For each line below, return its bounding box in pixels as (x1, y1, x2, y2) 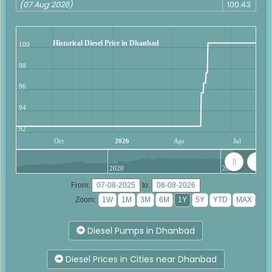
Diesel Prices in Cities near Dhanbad (63, 253, 217, 265)
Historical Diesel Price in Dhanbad (52, 39, 159, 48)
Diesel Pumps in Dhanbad (85, 224, 195, 237)
